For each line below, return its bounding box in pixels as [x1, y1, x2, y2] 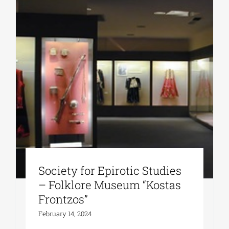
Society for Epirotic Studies [38, 163, 182, 178]
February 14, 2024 [38, 209, 92, 219]
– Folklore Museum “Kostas [38, 177, 181, 193]
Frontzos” [38, 192, 88, 207]
